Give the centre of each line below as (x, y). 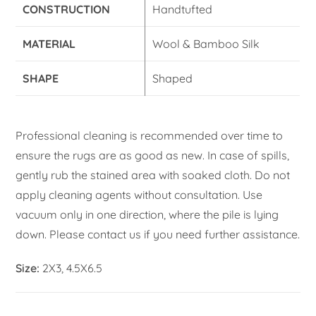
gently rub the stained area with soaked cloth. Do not (153, 175)
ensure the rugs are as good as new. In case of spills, (153, 156)
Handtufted (183, 10)
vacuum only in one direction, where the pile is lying (147, 215)
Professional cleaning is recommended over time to (150, 136)
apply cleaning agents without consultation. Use (139, 195)
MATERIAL (49, 44)
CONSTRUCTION (67, 10)
